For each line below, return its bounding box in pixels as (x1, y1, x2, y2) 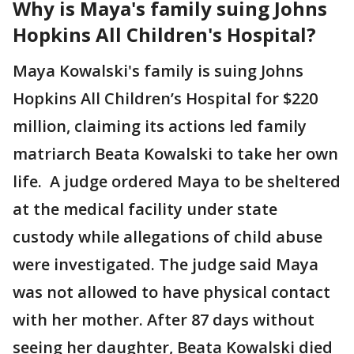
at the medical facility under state (13, 198, 277, 220)
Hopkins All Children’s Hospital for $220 (13, 88, 318, 109)
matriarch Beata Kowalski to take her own (13, 143, 338, 164)
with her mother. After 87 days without (13, 309, 314, 330)
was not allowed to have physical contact (13, 281, 330, 303)
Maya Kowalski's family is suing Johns (13, 60, 303, 81)
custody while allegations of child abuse (13, 226, 322, 247)
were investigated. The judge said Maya (13, 254, 318, 275)
